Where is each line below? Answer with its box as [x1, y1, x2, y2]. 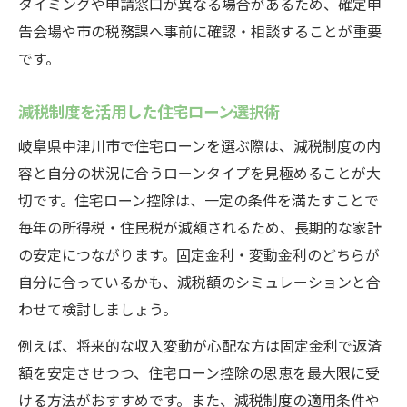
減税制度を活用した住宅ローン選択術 [18, 99, 280, 123]
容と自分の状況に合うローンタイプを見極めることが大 [18, 162, 381, 184]
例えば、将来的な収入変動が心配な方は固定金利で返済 [18, 334, 382, 356]
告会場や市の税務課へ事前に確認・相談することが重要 [18, 20, 382, 42]
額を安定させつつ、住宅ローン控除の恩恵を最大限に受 [18, 362, 380, 383]
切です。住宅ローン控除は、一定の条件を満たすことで [18, 189, 379, 211]
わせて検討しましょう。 [18, 298, 177, 320]
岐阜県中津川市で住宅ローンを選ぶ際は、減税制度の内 [18, 134, 381, 156]
